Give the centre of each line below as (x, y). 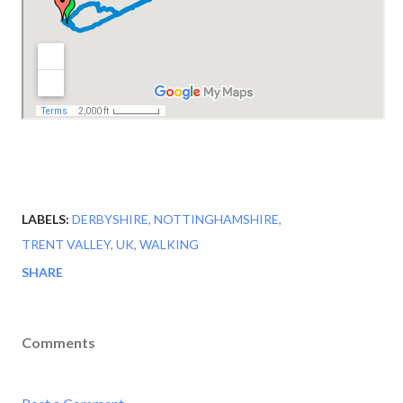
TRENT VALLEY (66, 244)
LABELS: (45, 219)
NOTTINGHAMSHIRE (216, 219)
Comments (58, 342)
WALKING (169, 244)
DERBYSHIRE (110, 219)
